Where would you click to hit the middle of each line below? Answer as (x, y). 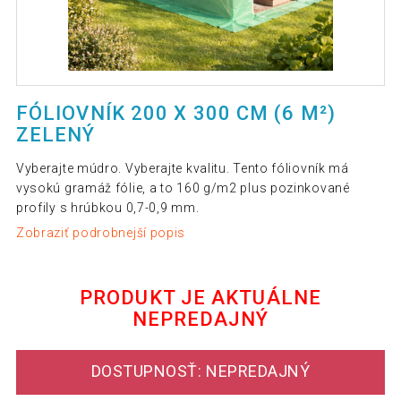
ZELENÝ (55, 135)
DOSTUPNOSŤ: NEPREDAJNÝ (200, 371)
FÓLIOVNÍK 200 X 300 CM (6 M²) (175, 114)
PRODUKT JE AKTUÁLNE (200, 297)
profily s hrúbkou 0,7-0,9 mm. (107, 208)
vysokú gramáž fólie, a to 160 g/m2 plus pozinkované (183, 188)
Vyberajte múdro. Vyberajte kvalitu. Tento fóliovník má (182, 169)
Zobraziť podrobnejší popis (101, 232)
